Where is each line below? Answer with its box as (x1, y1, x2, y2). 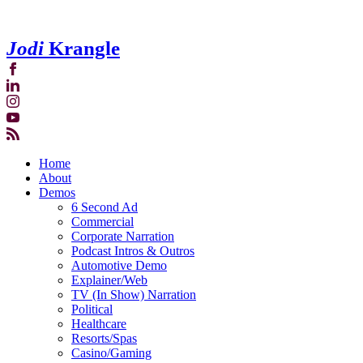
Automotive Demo (71, 258, 167, 272)
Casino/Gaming (71, 345, 152, 360)
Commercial (71, 214, 134, 228)
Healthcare (71, 316, 126, 331)
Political (71, 301, 113, 316)
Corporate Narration (71, 228, 174, 243)
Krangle (44, 36, 120, 59)
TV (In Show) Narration (71, 287, 196, 301)
